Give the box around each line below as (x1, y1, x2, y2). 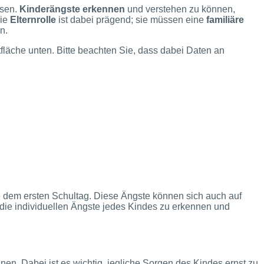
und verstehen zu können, (125, 4, 235, 14)
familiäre (206, 14, 244, 25)
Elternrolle (10, 14, 56, 25)
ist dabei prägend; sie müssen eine (56, 14, 206, 25)
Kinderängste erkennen (19, 4, 125, 14)
